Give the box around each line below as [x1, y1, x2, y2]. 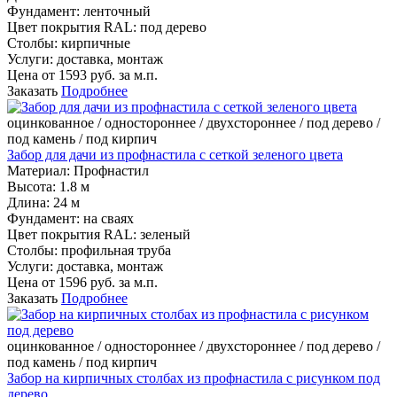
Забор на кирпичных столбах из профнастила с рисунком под [7, 370, 380, 386]
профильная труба [61, 243, 171, 259]
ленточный [83, 4, 151, 19]
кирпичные [61, 35, 130, 51]
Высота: [7, 179, 56, 195]
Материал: [7, 163, 70, 179]
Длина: [7, 195, 50, 211]
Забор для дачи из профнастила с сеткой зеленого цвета [7, 147, 343, 163]
